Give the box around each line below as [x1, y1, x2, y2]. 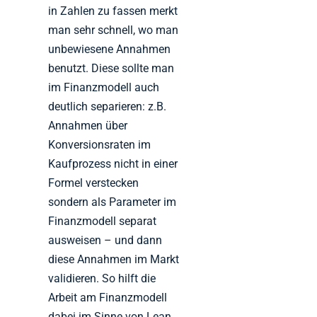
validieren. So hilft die [48, 272, 156, 286]
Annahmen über [48, 119, 128, 133]
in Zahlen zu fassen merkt [48, 4, 178, 18]
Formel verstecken [48, 176, 139, 190]
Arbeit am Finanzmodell [48, 291, 168, 305]
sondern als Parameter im [48, 195, 177, 209]
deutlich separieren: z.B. [48, 100, 167, 114]
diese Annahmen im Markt [48, 253, 180, 267]
